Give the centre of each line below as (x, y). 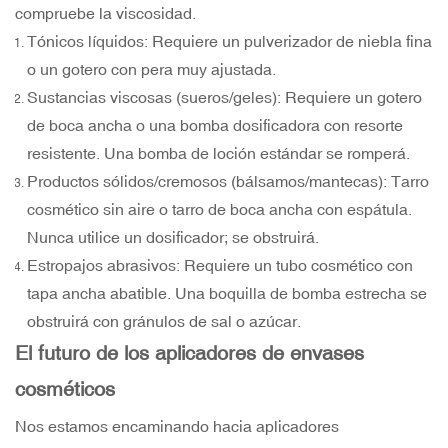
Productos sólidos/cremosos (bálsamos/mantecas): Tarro (228, 181)
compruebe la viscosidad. (105, 13)
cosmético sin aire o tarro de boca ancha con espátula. (219, 209)
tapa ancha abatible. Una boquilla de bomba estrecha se (227, 293)
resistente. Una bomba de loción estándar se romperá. (218, 153)
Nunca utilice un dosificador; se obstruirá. (173, 237)
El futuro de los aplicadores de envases (189, 353)
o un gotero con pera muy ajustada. (151, 69)
